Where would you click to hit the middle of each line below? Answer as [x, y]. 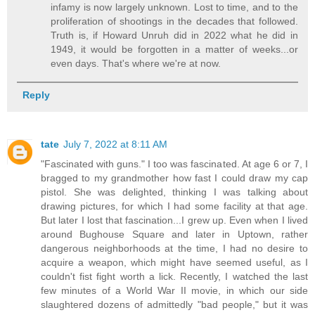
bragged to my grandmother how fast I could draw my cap [174, 178]
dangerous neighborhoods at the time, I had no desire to [174, 248]
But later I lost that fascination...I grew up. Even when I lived [174, 220]
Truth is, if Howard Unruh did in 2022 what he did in [174, 35]
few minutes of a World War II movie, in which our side [174, 290]
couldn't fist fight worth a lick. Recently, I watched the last [174, 276]
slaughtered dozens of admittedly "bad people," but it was [174, 304]
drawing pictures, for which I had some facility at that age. [174, 206]
